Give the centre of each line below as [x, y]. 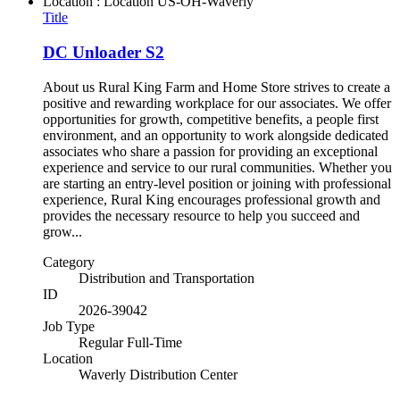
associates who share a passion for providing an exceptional [210, 151]
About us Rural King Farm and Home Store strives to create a [217, 87]
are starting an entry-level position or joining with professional [217, 183]
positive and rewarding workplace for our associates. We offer [217, 103]
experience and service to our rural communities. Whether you [217, 167]
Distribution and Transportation [167, 278]
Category [69, 262]
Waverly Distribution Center [158, 374]
